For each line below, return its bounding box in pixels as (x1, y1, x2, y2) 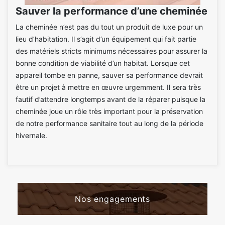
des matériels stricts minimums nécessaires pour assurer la (16, 46, 207, 55)
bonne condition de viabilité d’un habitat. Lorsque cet (16, 58, 190, 67)
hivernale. (16, 131, 47, 140)
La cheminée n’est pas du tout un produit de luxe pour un (16, 22, 203, 31)
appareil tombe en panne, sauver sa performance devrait (16, 70, 203, 79)
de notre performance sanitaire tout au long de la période (16, 119, 203, 128)
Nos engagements (74, 193, 151, 204)
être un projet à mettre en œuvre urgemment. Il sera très (16, 82, 201, 91)
